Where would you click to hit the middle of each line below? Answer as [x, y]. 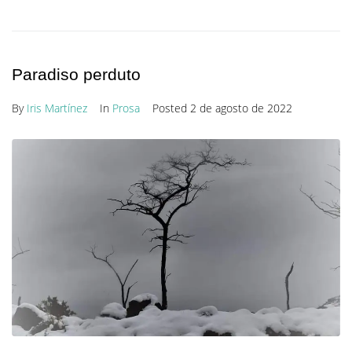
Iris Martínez [57, 108]
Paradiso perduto [76, 75]
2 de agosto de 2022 [241, 108]
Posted [171, 108]
